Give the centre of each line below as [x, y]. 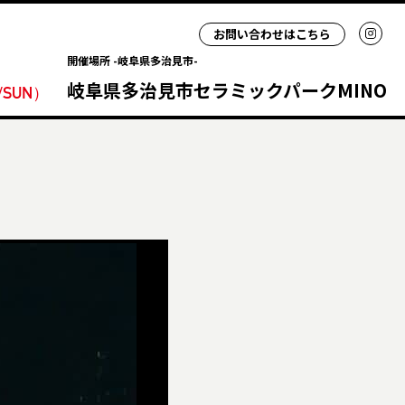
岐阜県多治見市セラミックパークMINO [227, 90]
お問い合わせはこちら [272, 33]
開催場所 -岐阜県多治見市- [132, 60]
